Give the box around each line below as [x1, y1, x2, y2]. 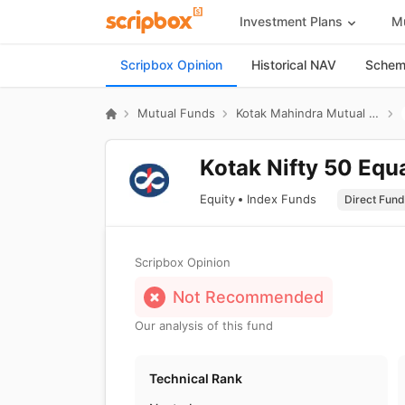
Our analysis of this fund [135, 318, 273, 333]
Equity [200, 191, 235, 206]
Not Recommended [173, 287, 324, 306]
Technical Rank [149, 371, 242, 386]
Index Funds [247, 191, 316, 206]
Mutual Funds [137, 106, 215, 120]
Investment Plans [239, 13, 343, 29]
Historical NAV [251, 57, 336, 72]
